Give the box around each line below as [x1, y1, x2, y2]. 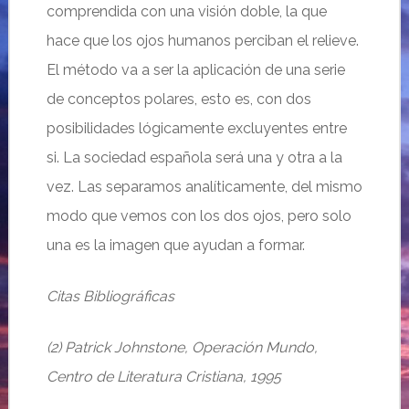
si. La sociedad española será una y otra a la [46, 149, 342, 166]
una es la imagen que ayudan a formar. [46, 236, 305, 254]
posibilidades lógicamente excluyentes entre [46, 120, 347, 137]
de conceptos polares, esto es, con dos [46, 90, 311, 108]
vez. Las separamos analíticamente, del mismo [46, 178, 362, 195]
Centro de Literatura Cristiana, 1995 [46, 368, 281, 385]
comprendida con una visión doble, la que [46, 3, 327, 20]
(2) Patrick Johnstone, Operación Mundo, [46, 339, 318, 356]
